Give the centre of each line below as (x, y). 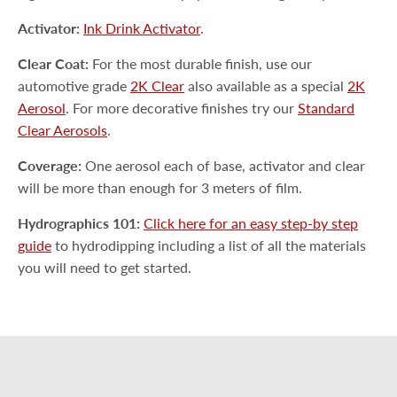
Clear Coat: (53, 63)
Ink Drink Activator (142, 28)
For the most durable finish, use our (200, 63)
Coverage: (50, 165)
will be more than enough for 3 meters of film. (160, 187)
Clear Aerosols (62, 130)
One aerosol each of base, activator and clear (223, 165)
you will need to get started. (105, 267)
